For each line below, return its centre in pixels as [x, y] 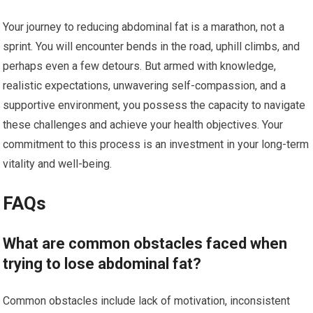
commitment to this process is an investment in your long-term [156, 144]
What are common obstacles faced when [145, 243]
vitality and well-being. [58, 164]
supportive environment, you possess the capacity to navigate [154, 105]
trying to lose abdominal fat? [102, 264]
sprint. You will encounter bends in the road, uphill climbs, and [152, 46]
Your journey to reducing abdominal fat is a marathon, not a [144, 27]
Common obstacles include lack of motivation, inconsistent [147, 301]
